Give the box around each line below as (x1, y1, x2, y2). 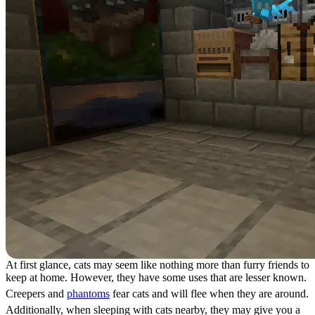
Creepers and (6, 288, 67, 300)
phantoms (67, 288, 110, 300)
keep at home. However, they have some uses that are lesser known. (6, 271, 307, 283)
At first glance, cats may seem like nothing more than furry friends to (6, 259, 309, 271)
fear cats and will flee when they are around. (110, 288, 309, 300)
